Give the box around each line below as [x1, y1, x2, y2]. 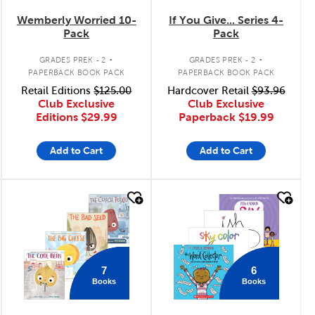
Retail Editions [21, 84, 94, 96]
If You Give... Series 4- [169, 13, 284, 26]
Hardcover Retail [167, 84, 252, 96]
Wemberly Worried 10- [16, 13, 136, 26]
